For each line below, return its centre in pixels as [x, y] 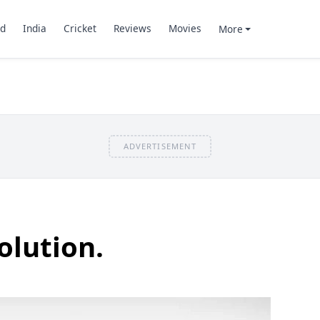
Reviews [132, 29]
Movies [185, 29]
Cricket [80, 29]
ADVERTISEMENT [160, 146]
